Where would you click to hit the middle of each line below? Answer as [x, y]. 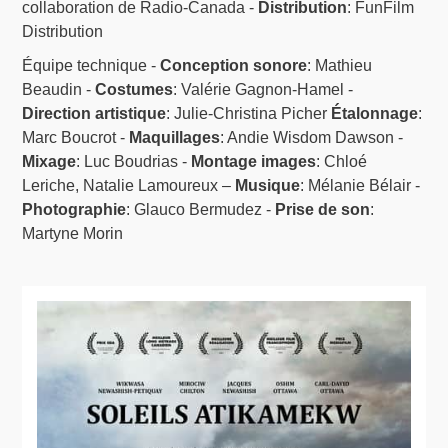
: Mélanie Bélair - [360, 186]
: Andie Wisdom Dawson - [312, 138]
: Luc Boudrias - [134, 162]
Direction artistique [94, 114]
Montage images [254, 162]
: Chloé [342, 162]
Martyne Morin [73, 234]
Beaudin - [59, 90]
